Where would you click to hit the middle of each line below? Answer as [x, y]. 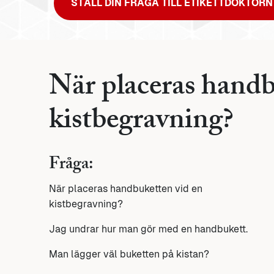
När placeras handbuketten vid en [126, 189]
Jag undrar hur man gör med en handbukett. [148, 229]
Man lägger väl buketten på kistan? [129, 254]
